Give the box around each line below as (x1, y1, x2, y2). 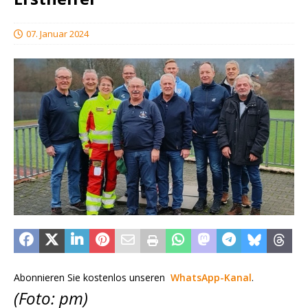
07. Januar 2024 (26, 27, 89, 41)
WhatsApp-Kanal (170, 270, 252, 284)
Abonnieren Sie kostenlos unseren (14, 270, 170, 284)
